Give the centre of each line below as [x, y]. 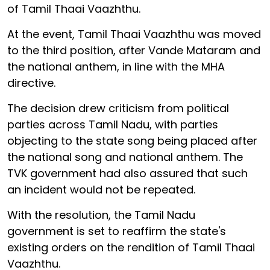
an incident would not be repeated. [101, 189]
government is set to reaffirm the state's [117, 231]
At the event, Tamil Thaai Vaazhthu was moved [134, 34]
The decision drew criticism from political [118, 108]
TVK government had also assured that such [127, 173]
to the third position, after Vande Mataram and [134, 50]
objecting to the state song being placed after [132, 140]
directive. [31, 83]
